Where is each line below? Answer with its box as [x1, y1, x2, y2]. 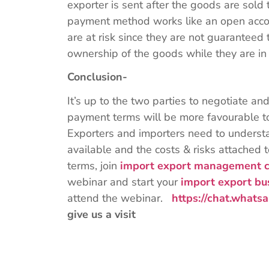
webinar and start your [67, 174, 181, 189]
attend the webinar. [67, 190, 172, 205]
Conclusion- [67, 69, 130, 84]
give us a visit [67, 207, 136, 222]
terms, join [67, 158, 120, 173]
